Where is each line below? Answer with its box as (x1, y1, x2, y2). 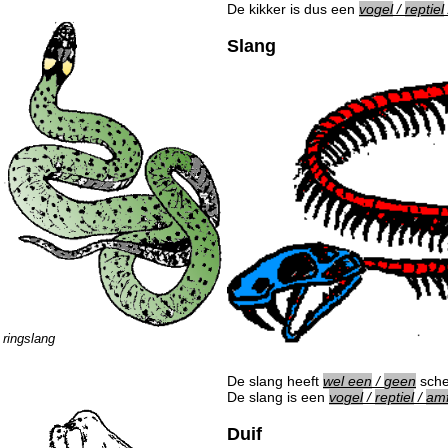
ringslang (3, 331, 55, 347)
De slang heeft (227, 372, 323, 389)
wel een (323, 372, 372, 389)
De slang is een (227, 388, 329, 405)
